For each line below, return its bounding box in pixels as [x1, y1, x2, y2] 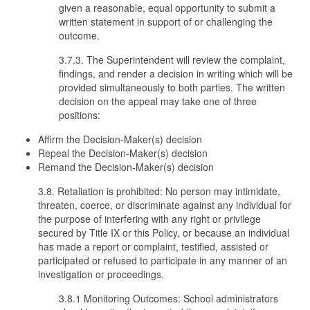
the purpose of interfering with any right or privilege [38, 212, 261, 226]
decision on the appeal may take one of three [59, 94, 257, 108]
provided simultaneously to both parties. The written [59, 80, 285, 94]
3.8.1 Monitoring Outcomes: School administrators [59, 291, 278, 305]
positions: [59, 108, 100, 122]
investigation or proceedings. [38, 267, 164, 281]
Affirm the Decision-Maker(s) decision [38, 132, 202, 146]
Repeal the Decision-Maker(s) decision [38, 146, 208, 160]
